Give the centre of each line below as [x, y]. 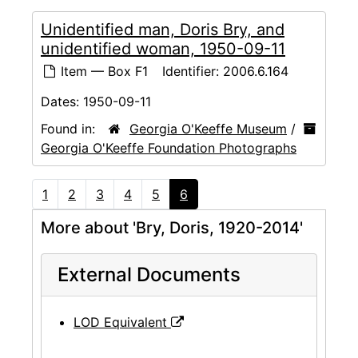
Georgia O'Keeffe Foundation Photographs [169, 147]
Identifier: [191, 72]
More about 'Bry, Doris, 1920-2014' [172, 227]
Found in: [70, 128]
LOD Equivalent [122, 322]
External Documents [149, 274]
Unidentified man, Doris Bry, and [163, 30]
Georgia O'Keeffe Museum [208, 128]
